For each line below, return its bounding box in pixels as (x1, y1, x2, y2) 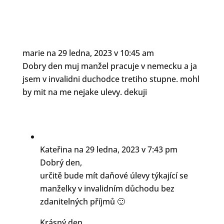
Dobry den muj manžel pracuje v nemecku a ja (22, 60, 197, 72)
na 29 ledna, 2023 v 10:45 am (46, 47, 154, 59)
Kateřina (39, 144, 72, 155)
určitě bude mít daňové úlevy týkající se (39, 170, 188, 181)
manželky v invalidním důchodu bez (39, 183, 174, 194)
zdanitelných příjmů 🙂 (39, 196, 125, 207)
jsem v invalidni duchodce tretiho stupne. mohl (22, 73, 199, 85)
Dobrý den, (39, 157, 82, 168)
